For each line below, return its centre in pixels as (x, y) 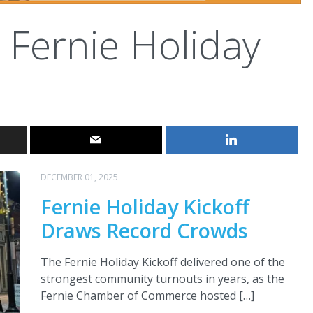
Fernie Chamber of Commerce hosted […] (147, 296)
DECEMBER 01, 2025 (79, 177)
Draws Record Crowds (144, 231)
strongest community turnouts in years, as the (162, 279)
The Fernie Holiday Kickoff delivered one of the (162, 262)
